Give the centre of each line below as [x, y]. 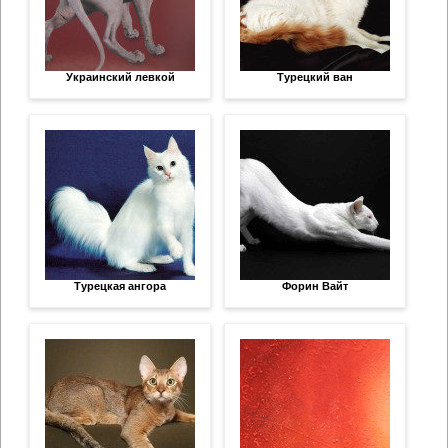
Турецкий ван [315, 77]
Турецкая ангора [120, 286]
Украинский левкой [120, 77]
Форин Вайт [315, 286]
